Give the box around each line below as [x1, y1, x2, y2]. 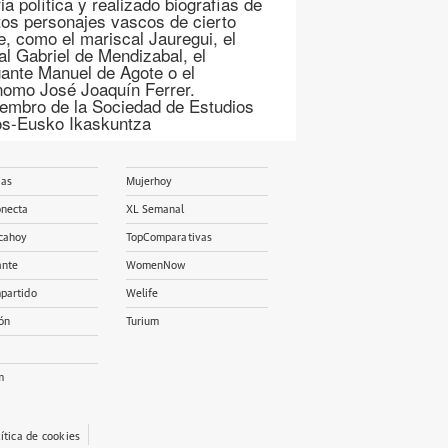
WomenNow [125, 260, 186, 271]
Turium [125, 316, 160, 327]
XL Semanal [125, 204, 185, 215]
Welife [125, 288, 159, 299]
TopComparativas [125, 232, 213, 243]
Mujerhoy [125, 176, 173, 187]
